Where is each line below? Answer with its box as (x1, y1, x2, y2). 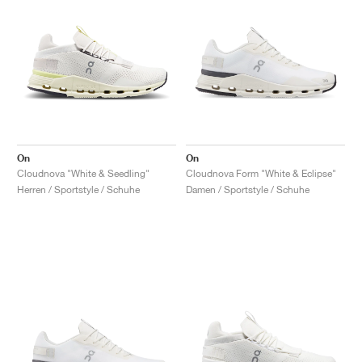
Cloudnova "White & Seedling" (17, 166, 149, 179)
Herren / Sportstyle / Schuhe (17, 183, 140, 196)
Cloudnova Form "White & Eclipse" (186, 166, 336, 179)
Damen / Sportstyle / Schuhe (186, 183, 309, 196)
